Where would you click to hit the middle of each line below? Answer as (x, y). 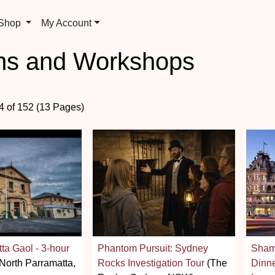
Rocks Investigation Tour (151, 263)
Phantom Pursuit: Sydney (153, 248)
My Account (67, 23)
